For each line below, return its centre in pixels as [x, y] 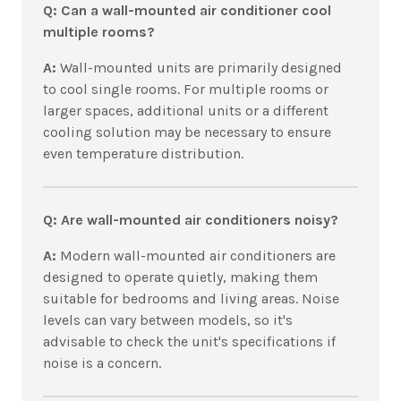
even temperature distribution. [145, 154]
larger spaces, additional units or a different [186, 111]
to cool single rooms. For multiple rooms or [186, 90]
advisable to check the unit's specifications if [189, 342]
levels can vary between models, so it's [168, 320]
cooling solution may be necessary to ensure [187, 132]
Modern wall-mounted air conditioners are [198, 256]
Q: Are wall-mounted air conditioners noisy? [191, 220]
